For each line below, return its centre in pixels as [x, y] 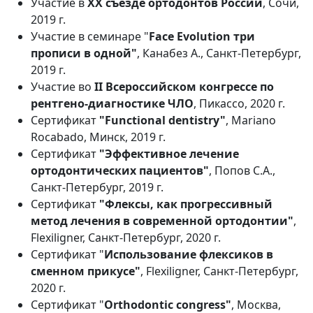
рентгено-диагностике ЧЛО [112, 103]
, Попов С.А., [242, 170]
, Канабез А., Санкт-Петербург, [219, 53]
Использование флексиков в [189, 254]
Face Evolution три [202, 36]
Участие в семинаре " [90, 36]
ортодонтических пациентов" [120, 170]
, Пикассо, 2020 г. [242, 103]
